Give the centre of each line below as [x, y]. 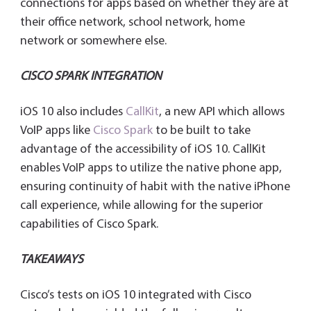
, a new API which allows [221, 112]
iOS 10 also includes [73, 112]
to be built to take [201, 131]
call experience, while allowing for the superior [141, 205]
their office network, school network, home [132, 22]
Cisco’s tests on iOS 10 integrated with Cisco [135, 295]
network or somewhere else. [93, 41]
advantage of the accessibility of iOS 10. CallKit [143, 149]
